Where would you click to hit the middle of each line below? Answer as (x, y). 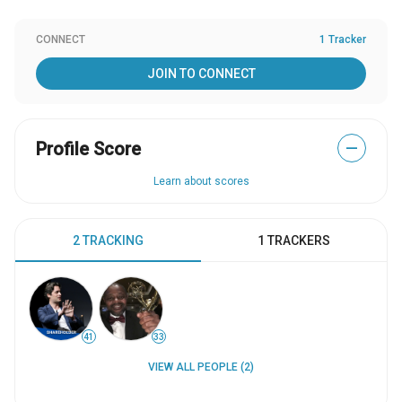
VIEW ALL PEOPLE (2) (201, 367)
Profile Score (88, 149)
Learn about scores (201, 181)
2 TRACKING (108, 240)
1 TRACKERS (294, 240)
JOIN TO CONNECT (201, 74)
